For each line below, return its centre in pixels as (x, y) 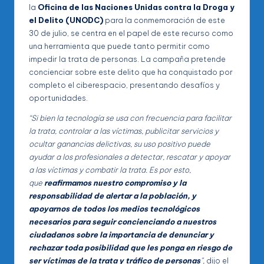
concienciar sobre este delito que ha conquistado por (131, 72)
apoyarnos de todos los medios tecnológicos (114, 209)
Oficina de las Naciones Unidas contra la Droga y (136, 7)
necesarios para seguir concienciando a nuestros (123, 222)
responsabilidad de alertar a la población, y (113, 196)
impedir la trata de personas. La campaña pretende (127, 59)
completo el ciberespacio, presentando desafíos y (124, 85)
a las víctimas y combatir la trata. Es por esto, (110, 170)
